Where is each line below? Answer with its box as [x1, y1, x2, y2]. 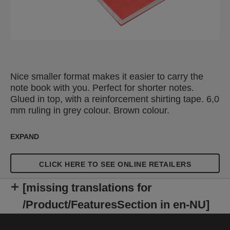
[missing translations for [23, 181, 152, 194]
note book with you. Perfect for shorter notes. [10, 83, 194, 93]
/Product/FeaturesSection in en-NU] [23, 198, 209, 211]
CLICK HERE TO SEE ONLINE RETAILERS [39, 160, 191, 168]
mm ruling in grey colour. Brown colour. [10, 105, 169, 116]
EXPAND [10, 132, 39, 141]
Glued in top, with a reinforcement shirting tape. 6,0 [10, 94, 219, 104]
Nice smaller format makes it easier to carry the [10, 71, 203, 82]
